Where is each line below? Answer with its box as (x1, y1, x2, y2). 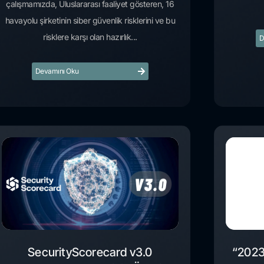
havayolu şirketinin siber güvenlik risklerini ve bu (5, 15, 176, 26)
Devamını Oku (35, 67, 79, 76)
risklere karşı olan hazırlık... (43, 32, 137, 42)
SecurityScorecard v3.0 (28, 245, 153, 260)
